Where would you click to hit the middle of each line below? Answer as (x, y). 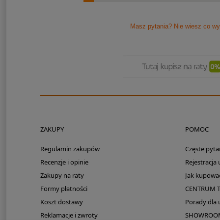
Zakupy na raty (62, 176)
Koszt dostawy (61, 202)
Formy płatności (64, 189)
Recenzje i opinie (64, 162)
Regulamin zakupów (70, 149)
